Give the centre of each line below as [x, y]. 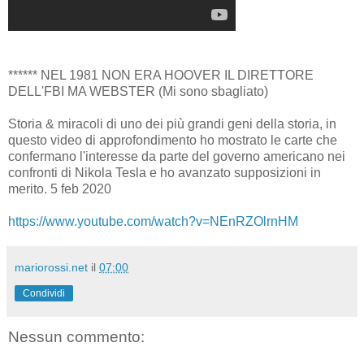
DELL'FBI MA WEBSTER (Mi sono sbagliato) [138, 91]
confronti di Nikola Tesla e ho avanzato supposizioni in [165, 172]
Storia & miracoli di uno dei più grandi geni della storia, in [172, 123]
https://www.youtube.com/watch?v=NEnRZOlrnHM [153, 221]
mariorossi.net [51, 267]
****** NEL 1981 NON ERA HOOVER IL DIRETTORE [161, 75]
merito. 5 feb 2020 [60, 188]
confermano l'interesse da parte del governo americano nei [177, 156]
